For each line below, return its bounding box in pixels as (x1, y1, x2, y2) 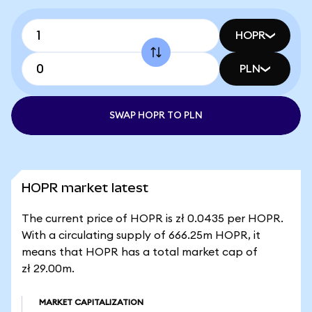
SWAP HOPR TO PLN (109, 111, 203, 120)
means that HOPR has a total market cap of (22, 247, 258, 258)
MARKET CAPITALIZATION (39, 298, 143, 306)
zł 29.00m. (22, 263, 75, 274)
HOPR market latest (22, 180, 148, 195)
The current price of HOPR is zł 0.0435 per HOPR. (22, 213, 283, 224)
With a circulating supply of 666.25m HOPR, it (22, 230, 260, 241)
